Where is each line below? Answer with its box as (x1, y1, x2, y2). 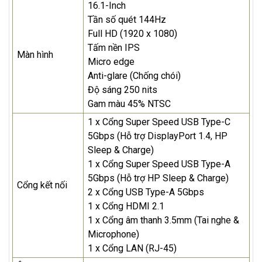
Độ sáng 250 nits (88, 84, 157, 96)
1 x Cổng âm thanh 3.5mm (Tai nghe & (88, 215, 239, 226)
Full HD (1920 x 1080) (88, 28, 177, 40)
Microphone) (88, 229, 139, 240)
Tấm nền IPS (88, 42, 140, 54)
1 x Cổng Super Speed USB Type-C (88, 116, 230, 128)
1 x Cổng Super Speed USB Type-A (88, 158, 230, 170)
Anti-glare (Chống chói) (88, 70, 181, 82)
